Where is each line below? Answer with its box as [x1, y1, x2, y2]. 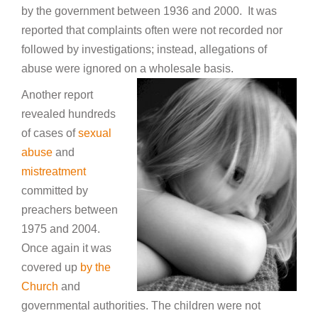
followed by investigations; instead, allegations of [21, 43, 267, 55]
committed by [21, 185, 88, 197]
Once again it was [21, 242, 111, 254]
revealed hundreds [21, 108, 116, 120]
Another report [21, 89, 93, 101]
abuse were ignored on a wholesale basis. [21, 62, 234, 75]
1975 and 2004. [21, 223, 100, 235]
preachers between [21, 204, 118, 216]
